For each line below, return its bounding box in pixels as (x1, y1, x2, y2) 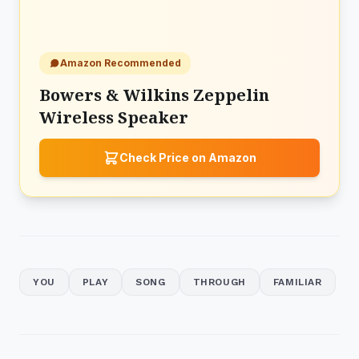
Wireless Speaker (39, 107, 188, 128)
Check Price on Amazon (119, 151, 256, 164)
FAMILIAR (272, 276, 322, 288)
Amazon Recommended (60, 57, 181, 69)
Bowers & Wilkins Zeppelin (39, 84, 269, 106)
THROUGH (192, 276, 246, 288)
